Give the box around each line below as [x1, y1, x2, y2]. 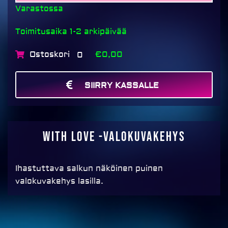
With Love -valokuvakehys [43, 129, 185, 146]
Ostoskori [30, 49, 70, 60]
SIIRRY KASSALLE [84, 80, 159, 91]
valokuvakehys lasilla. [15, 176, 103, 187]
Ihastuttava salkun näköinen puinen [15, 163, 163, 174]
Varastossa [15, 4, 63, 14]
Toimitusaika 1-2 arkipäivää [15, 26, 127, 37]
